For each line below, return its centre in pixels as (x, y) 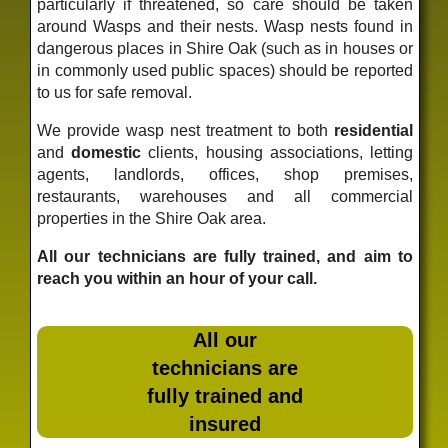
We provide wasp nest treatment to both (185, 131)
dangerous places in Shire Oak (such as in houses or (225, 49)
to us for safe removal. (115, 93)
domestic (106, 153)
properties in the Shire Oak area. (152, 219)
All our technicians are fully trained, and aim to (225, 257)
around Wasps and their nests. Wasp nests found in (225, 27)
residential (373, 131)
